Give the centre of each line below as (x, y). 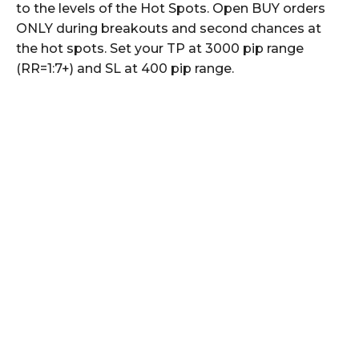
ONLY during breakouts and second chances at (169, 28)
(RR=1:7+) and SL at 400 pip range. (125, 68)
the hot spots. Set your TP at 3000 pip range (160, 48)
